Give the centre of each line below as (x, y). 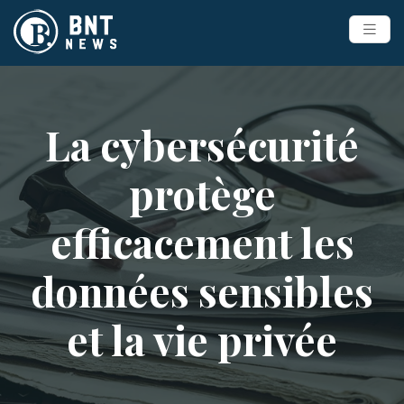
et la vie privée (202, 339)
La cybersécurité (202, 144)
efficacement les (202, 242)
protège (202, 193)
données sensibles (202, 290)
